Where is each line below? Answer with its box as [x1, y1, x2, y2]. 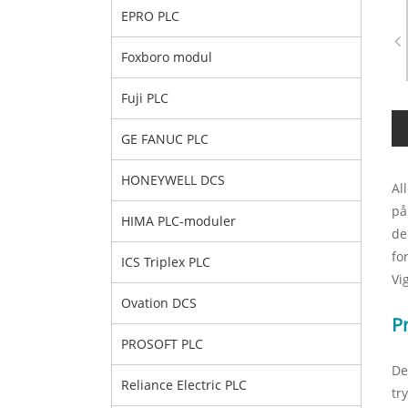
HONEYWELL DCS [121, 171, 225, 189]
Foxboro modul [121, 48, 212, 66]
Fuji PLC [121, 89, 168, 107]
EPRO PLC [121, 7, 179, 25]
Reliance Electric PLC [121, 376, 247, 393]
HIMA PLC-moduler [121, 212, 236, 229]
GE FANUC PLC [121, 130, 209, 148]
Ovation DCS [121, 294, 197, 311]
